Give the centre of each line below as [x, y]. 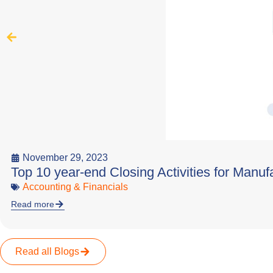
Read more [33, 204]
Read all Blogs [47, 252]
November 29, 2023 [65, 158]
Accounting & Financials [75, 187]
